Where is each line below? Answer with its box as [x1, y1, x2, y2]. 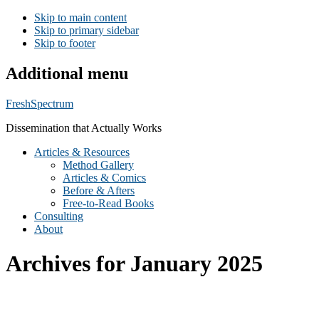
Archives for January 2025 [6, 251, 263, 277]
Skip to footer [34, 37, 95, 49]
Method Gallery [63, 158, 134, 171]
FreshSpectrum [6, 97, 73, 110]
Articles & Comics [63, 171, 146, 184]
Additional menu [6, 63, 128, 83]
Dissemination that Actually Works [6, 121, 162, 134]
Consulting [34, 209, 83, 222]
